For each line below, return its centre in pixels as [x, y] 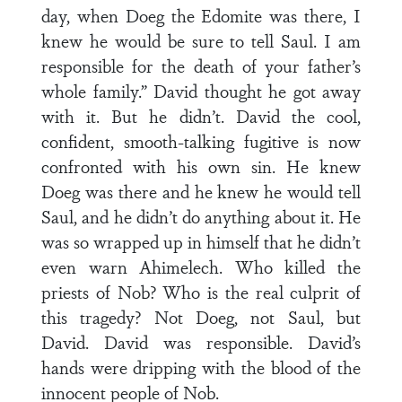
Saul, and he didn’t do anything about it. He [201, 216]
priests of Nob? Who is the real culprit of [201, 292]
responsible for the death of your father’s [201, 66]
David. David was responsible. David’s [201, 342]
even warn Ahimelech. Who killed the [201, 267]
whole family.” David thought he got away [201, 91]
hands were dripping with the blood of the [201, 367]
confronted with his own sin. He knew [201, 166]
